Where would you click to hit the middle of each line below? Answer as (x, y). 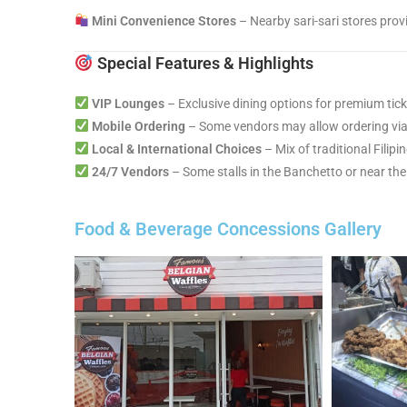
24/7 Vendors (130, 172)
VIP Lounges (128, 104)
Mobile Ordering (138, 126)
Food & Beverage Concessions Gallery (228, 229)
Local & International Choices (176, 149)
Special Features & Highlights (203, 63)
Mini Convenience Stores (164, 21)
